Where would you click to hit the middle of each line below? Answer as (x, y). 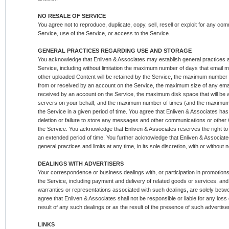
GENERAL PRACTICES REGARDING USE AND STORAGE (115, 51)
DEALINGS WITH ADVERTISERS (81, 164)
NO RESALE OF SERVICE (72, 16)
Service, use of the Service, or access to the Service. (104, 33)
